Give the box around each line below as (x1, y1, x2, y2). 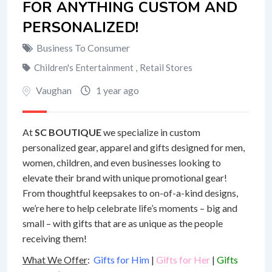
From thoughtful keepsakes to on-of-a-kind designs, (22, 187, 238, 199)
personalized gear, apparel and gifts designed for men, (22, 141, 245, 153)
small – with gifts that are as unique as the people (22, 217, 223, 229)
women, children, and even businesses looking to (22, 157, 221, 168)
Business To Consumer (36, 42, 130, 53)
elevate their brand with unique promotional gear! (22, 172, 229, 183)
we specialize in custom (101, 126, 200, 138)
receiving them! (22, 233, 89, 244)
